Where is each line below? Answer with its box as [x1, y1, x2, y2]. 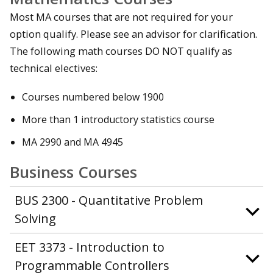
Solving [15, 210, 56, 227]
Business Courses [10, 161, 137, 183]
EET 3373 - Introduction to [15, 239, 165, 256]
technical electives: [10, 61, 97, 76]
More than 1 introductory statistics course [22, 112, 214, 126]
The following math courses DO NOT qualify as [10, 44, 232, 58]
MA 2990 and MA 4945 [22, 135, 123, 149]
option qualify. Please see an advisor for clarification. [10, 27, 257, 41]
